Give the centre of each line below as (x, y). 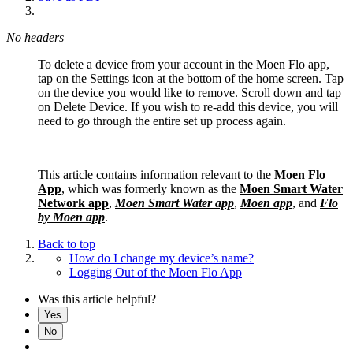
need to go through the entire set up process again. (162, 121)
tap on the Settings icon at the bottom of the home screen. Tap (191, 78)
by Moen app (71, 217)
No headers (35, 37)
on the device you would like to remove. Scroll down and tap (190, 92)
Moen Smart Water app (175, 203)
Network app (73, 203)
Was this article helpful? (97, 299)
